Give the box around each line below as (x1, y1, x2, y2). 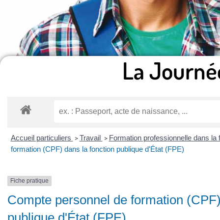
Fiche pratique (10, 177, 49, 185)
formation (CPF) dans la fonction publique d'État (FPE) (10, 145, 184, 154)
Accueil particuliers (10, 134, 73, 142)
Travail (79, 134, 103, 142)
